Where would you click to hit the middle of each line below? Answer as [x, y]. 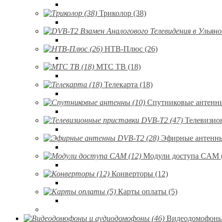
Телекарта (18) [128, 84]
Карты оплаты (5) [148, 192]
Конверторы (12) [140, 174]
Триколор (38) [123, 13]
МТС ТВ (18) [118, 67]
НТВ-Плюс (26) [131, 49]
